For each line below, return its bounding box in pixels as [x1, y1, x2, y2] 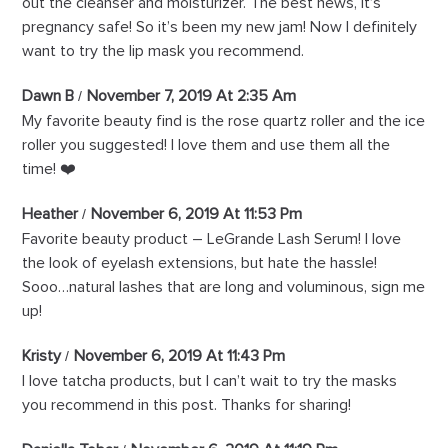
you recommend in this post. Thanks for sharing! [22, 397, 352, 414]
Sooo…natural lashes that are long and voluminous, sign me [22, 279, 426, 296]
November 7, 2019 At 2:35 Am [87, 88, 297, 105]
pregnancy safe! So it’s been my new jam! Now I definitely [22, 19, 418, 36]
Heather [22, 206, 79, 223]
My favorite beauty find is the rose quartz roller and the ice [22, 113, 426, 130]
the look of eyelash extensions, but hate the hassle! [22, 255, 378, 272]
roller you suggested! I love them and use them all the [22, 137, 391, 154]
